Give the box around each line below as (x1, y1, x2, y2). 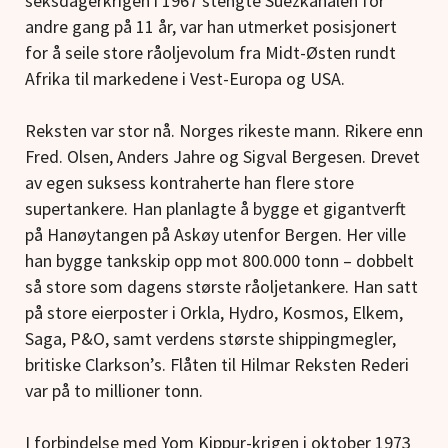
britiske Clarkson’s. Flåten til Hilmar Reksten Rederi (25, 353, 409, 377)
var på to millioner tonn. (25, 379, 203, 403)
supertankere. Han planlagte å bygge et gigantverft (25, 197, 406, 221)
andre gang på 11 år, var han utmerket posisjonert (25, 15, 397, 39)
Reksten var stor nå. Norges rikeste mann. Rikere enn (25, 119, 423, 143)
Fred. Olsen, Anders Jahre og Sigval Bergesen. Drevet (25, 145, 420, 169)
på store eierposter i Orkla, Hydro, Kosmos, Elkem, (25, 301, 403, 325)
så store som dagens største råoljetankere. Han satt (25, 275, 418, 299)
